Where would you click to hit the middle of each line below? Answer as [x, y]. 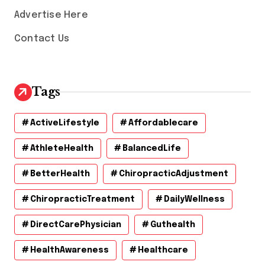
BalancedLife [152, 148]
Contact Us [42, 38]
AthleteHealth [62, 148]
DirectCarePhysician [76, 224]
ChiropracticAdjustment [174, 174]
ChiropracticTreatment [83, 199]
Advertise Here [51, 15]
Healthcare [163, 250]
